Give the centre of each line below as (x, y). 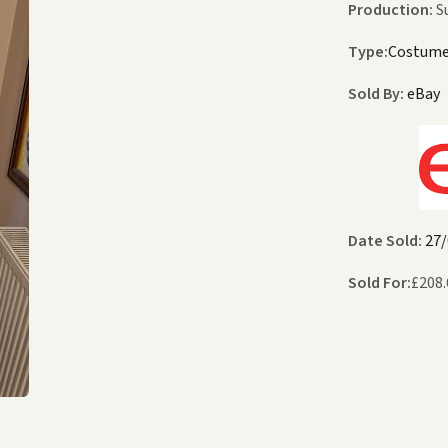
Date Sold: (385, 241)
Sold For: (379, 283)
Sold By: (376, 94)
